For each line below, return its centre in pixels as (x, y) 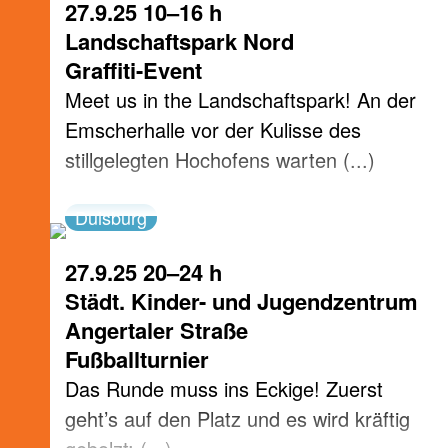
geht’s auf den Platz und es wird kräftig (237, 418)
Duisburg (111, 217)
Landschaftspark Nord (179, 41)
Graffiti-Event (133, 70)
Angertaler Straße (156, 330)
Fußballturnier (137, 359)
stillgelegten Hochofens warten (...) (220, 159)
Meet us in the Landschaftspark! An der (240, 99)
